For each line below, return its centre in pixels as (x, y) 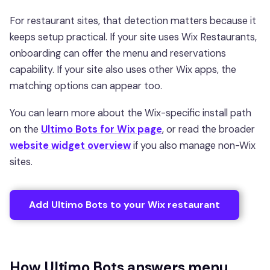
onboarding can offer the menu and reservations (118, 54)
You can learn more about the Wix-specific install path (130, 113)
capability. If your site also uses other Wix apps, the (123, 70)
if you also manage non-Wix (193, 146)
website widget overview (70, 146)
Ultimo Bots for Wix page (102, 130)
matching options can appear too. (86, 86)
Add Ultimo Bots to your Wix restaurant (124, 205)
